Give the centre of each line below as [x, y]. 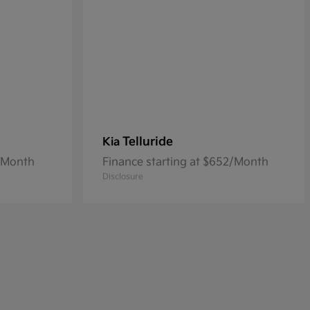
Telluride [148, 142]
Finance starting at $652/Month [185, 163]
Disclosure [123, 177]
